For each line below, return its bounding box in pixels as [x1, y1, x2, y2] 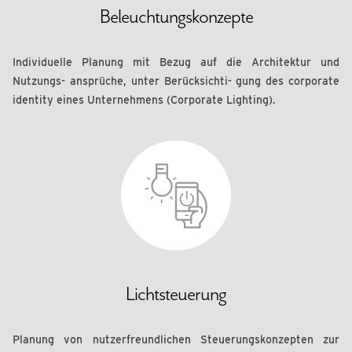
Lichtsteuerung [126, 281, 226, 306]
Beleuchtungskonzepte [99, 4, 253, 29]
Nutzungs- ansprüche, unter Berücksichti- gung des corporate [13, 75, 339, 87]
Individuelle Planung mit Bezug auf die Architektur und [13, 56, 339, 68]
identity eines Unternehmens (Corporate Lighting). [13, 93, 276, 106]
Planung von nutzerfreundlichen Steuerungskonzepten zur [13, 333, 339, 346]
